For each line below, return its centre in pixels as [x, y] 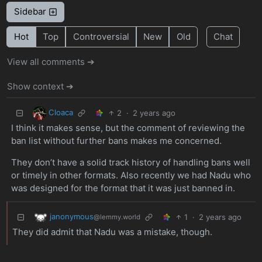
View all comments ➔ [51, 61]
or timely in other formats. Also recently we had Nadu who [131, 175]
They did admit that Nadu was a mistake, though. [112, 232]
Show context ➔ [41, 87]
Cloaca [61, 113]
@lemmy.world [117, 217]
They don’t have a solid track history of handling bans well [130, 162]
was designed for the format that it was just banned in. [123, 188]
